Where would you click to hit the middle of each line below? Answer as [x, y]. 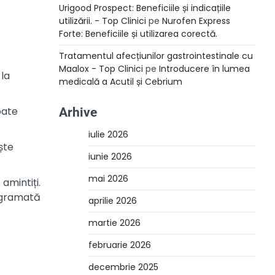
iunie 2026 [110, 157]
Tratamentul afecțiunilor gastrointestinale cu [156, 56]
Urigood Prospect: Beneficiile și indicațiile [145, 8]
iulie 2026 [108, 134]
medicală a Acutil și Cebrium [121, 82]
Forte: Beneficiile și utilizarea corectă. [138, 34]
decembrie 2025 [123, 267]
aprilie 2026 [113, 201]
